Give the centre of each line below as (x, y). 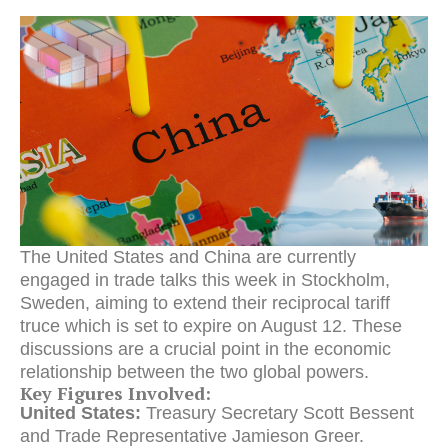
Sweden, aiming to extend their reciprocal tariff (205, 302)
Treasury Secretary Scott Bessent (277, 412)
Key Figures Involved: (115, 392)
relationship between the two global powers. (194, 371)
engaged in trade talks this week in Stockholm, (205, 279)
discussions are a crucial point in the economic (205, 348)
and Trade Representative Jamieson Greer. (192, 435)
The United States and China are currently (188, 256)
